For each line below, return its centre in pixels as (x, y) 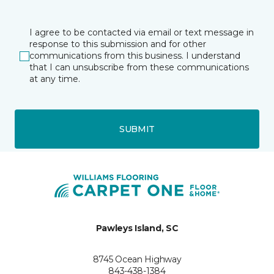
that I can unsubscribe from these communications (139, 67)
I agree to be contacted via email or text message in (142, 32)
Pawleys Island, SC (137, 228)
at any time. (55, 79)
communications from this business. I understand (135, 56)
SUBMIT (137, 129)
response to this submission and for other (118, 44)
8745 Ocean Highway (137, 259)
